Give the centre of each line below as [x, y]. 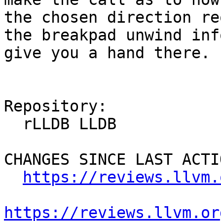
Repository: [55, 106]
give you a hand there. [107, 53]
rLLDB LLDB [13, 124]
